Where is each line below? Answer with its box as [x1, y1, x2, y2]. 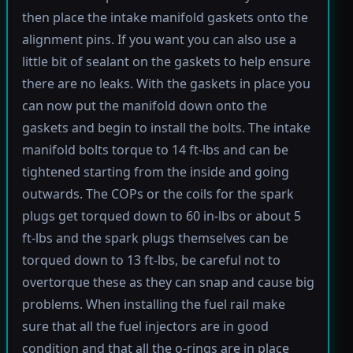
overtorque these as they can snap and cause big [21, 273, 314, 292]
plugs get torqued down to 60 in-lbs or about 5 [21, 207, 301, 225]
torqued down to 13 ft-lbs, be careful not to [21, 251, 281, 269]
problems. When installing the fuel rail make [21, 295, 285, 314]
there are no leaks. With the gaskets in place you [21, 75, 310, 93]
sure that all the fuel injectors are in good [21, 318, 269, 336]
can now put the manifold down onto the [21, 97, 267, 115]
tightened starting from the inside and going [21, 163, 289, 181]
